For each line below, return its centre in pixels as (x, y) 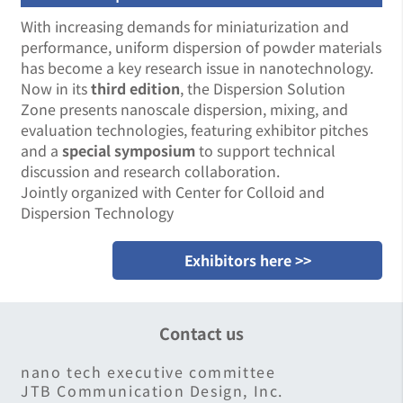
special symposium (129, 150)
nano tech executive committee (148, 372)
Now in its (56, 88)
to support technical (265, 150)
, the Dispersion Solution (263, 88)
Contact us (201, 333)
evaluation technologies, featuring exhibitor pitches (194, 130)
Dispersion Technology (97, 212)
